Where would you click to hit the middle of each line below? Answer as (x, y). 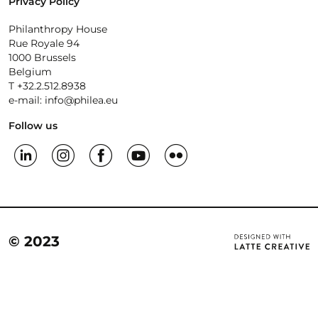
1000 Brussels (42, 57)
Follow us (33, 125)
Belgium (30, 71)
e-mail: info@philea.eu (63, 100)
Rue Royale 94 (44, 43)
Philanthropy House (58, 29)
